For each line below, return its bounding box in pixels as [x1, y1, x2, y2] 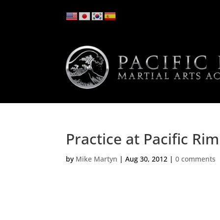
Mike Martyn [76, 154, 118, 164]
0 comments [175, 154, 216, 164]
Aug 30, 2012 [125, 154, 168, 164]
